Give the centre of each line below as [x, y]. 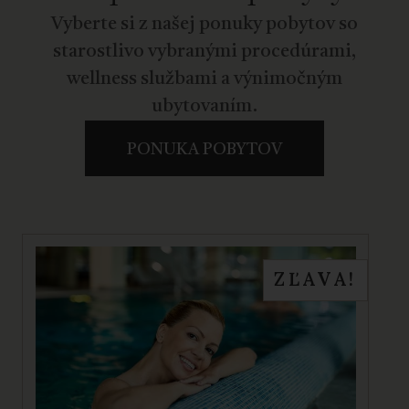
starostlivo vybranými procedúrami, [204, 52]
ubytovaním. [204, 107]
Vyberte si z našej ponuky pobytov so [204, 25]
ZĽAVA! [315, 280]
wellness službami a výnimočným [204, 80]
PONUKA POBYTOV [204, 149]
